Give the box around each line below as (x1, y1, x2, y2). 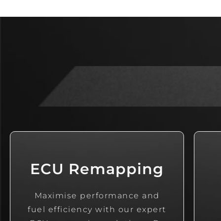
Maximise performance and (34, 191, 160, 201)
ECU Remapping (30, 160, 164, 179)
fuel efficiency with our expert (28, 205, 166, 215)
